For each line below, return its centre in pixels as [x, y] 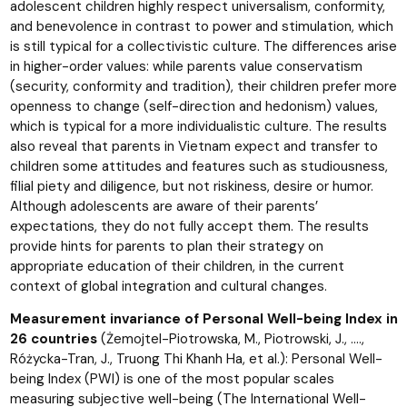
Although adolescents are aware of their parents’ [164, 206]
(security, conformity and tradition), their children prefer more [203, 86]
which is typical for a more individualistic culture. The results [198, 126]
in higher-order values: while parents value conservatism [186, 66]
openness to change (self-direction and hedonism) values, [194, 106]
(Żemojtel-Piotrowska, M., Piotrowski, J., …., [232, 338]
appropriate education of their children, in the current [177, 266]
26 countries [55, 338]
